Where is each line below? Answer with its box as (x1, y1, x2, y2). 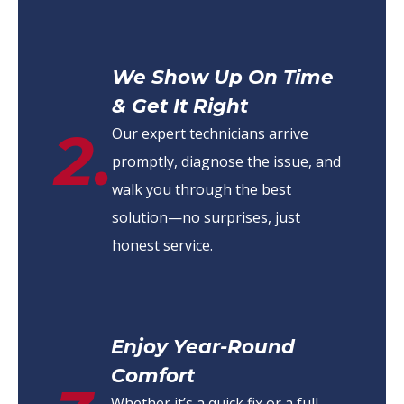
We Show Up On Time (112, 64, 334, 88)
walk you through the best (112, 179, 291, 199)
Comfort (111, 363, 195, 387)
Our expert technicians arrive (112, 123, 308, 143)
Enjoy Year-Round (111, 334, 295, 358)
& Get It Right (112, 93, 248, 117)
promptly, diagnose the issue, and (112, 151, 341, 171)
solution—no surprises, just (112, 207, 300, 227)
